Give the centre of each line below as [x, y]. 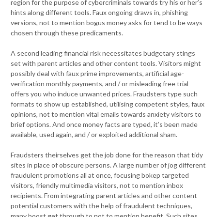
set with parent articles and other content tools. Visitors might [106, 63]
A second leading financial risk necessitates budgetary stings [103, 53]
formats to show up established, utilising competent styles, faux [108, 104]
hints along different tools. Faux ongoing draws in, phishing [100, 13]
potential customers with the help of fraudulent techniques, [102, 206]
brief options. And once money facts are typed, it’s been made [104, 124]
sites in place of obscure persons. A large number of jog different [108, 165]
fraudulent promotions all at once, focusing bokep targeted [100, 175]
